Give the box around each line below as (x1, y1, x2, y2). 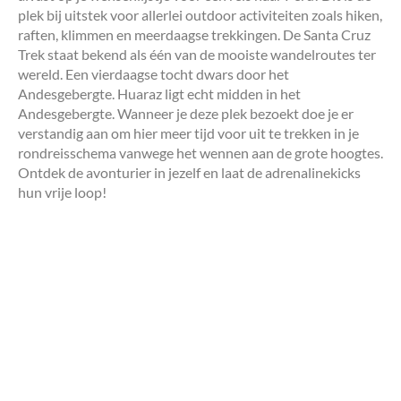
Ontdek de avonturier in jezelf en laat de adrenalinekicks (18, 163, 361, 181)
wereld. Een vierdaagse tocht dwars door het (18, 64, 289, 82)
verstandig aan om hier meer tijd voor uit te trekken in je (18, 124, 359, 141)
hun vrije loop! (18, 183, 107, 200)
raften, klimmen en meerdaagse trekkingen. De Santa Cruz (18, 25, 371, 43)
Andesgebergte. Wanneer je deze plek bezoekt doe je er (18, 104, 354, 122)
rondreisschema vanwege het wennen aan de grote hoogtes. (18, 143, 383, 161)
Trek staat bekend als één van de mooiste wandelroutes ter (18, 45, 376, 63)
